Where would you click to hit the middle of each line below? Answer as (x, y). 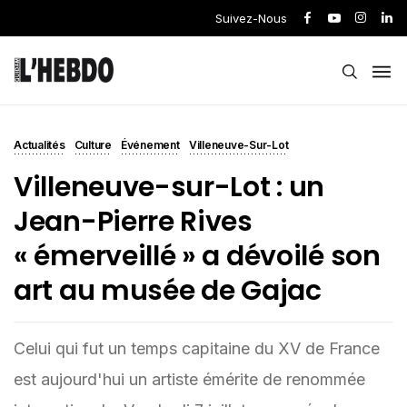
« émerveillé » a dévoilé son (197, 256)
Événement (150, 145)
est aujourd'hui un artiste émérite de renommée (189, 379)
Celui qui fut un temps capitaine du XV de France (197, 348)
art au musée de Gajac (168, 291)
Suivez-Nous (251, 18)
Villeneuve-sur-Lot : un (169, 187)
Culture (93, 145)
